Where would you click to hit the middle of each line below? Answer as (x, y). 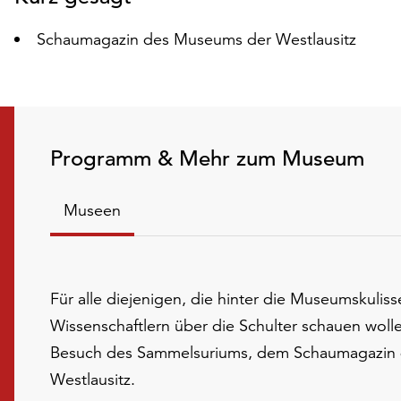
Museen (92, 210)
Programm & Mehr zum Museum (207, 158)
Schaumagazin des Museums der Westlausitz (196, 39)
